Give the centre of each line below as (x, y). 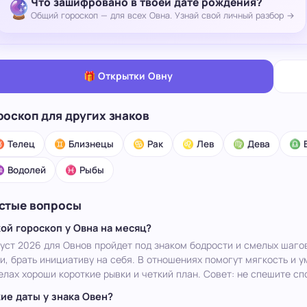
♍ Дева (251, 144)
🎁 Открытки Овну (128, 75)
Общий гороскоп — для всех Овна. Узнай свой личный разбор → (162, 16)
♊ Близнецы (84, 144)
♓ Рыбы (84, 170)
